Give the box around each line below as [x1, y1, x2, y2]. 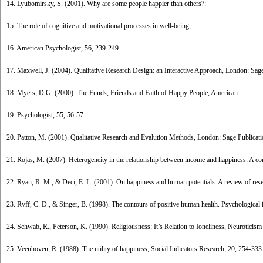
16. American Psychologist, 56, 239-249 [6, 44, 119, 52]
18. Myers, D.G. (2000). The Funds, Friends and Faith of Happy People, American [6, 89, 238, 97]
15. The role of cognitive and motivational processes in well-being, [6, 22, 191, 30]
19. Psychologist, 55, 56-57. [6, 111, 85, 119]
